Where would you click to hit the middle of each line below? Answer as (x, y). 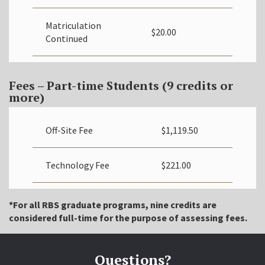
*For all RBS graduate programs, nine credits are (113, 204)
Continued (67, 38)
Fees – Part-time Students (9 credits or (121, 85)
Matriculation (73, 25)
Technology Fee (77, 165)
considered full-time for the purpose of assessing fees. (128, 217)
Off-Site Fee (69, 130)
